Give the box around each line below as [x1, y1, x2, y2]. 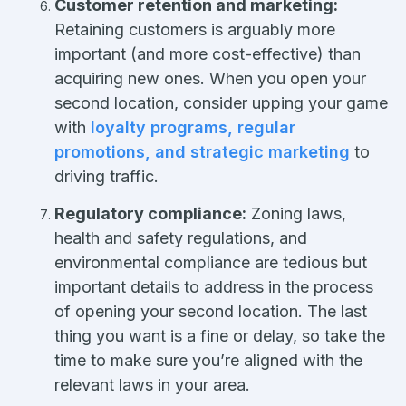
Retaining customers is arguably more [54, 19, 335, 39]
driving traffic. [54, 166, 159, 186]
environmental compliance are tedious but [54, 252, 367, 272]
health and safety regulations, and [54, 227, 307, 247]
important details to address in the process [54, 276, 373, 296]
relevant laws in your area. [54, 374, 255, 394]
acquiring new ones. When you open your [54, 68, 366, 88]
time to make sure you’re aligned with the [54, 350, 362, 370]
